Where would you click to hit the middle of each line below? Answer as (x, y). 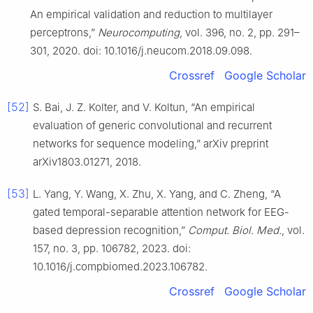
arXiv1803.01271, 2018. (87, 161)
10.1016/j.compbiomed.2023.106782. (120, 266)
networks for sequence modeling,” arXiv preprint (151, 143)
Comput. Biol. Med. (235, 230)
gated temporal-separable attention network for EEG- (161, 212)
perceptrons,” (64, 32)
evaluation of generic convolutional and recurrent (152, 125)
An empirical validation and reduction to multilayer (151, 14)
